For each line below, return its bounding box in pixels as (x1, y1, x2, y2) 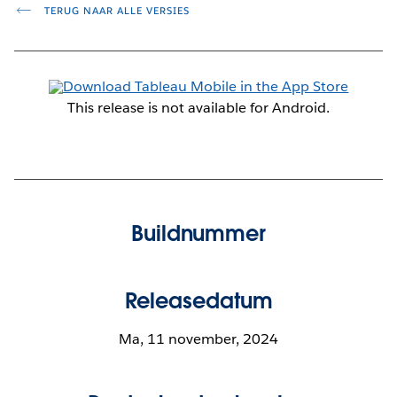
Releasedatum (124, 286, 273, 315)
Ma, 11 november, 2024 (118, 329, 279, 348)
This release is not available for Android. (66, 97, 331, 117)
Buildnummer (131, 219, 266, 247)
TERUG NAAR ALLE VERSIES (40, 4, 190, 18)
